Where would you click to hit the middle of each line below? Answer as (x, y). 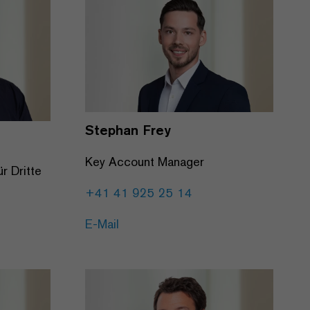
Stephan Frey (128, 129)
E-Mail (102, 224)
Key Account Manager (145, 161)
